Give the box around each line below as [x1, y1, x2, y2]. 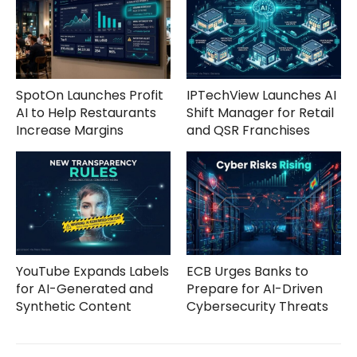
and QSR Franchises [186, 121, 310, 140]
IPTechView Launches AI [186, 86, 336, 105]
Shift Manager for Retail [186, 104, 334, 123]
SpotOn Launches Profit [16, 86, 163, 105]
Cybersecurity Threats [186, 296, 328, 316]
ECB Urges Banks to [186, 261, 308, 280]
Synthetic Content [16, 296, 131, 316]
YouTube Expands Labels [16, 261, 169, 280]
